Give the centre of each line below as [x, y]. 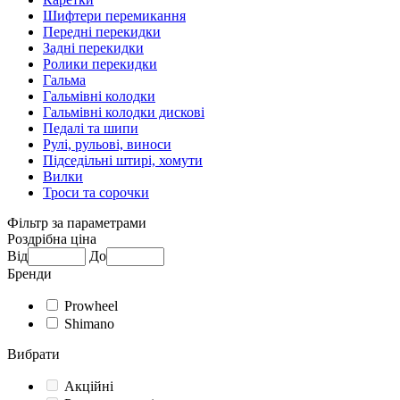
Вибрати [33, 354]
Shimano [89, 323]
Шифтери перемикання [114, 15]
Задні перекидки [93, 47]
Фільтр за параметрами [77, 222]
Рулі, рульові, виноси [107, 144]
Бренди [29, 273]
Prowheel [91, 305]
